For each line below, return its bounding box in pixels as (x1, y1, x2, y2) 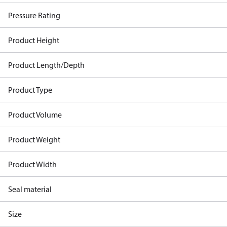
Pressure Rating (8, 10, 60, 20)
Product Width (8, 159, 57, 169)
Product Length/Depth (8, 60, 85, 70)
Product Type (8, 85, 52, 95)
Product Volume (8, 109, 62, 120)
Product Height (8, 35, 59, 45)
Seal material (8, 184, 52, 194)
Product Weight (8, 134, 60, 144)
